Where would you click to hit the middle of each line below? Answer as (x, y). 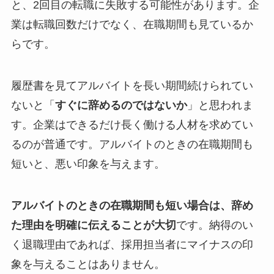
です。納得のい (214, 225)
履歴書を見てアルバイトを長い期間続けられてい (132, 86)
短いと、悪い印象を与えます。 (88, 164)
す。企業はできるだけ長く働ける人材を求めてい (132, 125)
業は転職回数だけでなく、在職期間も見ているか (132, 25)
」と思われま (220, 106)
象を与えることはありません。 (88, 264)
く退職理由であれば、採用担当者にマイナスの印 (132, 244)
